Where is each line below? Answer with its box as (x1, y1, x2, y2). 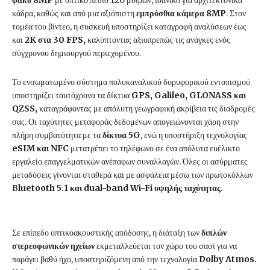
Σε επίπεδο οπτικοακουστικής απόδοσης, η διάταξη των (12, 227, 199, 239)
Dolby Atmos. (199, 254, 257, 265)
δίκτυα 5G (102, 130, 140, 141)
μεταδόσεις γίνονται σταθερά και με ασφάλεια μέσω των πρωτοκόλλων (12, 169, 253, 181)
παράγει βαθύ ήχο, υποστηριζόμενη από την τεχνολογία (12, 254, 199, 265)
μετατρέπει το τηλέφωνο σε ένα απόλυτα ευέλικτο (69, 143, 240, 154)
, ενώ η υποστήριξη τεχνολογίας (140, 130, 247, 141)
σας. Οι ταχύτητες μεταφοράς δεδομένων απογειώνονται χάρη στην (12, 116, 239, 128)
